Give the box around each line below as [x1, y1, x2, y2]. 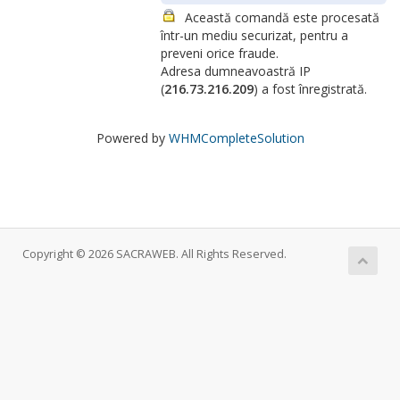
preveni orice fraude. [161, 45, 279, 62]
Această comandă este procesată [185, 9, 379, 26]
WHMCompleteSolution [168, 129, 304, 146]
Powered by [96, 129, 169, 146]
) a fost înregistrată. [254, 80, 367, 97]
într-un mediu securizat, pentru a [161, 27, 348, 44]
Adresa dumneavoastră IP [161, 62, 311, 79]
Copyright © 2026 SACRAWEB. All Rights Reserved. [22, 246, 287, 262]
